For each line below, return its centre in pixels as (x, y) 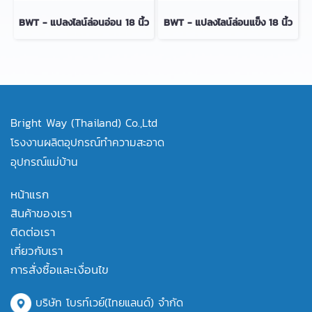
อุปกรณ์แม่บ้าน (44, 162)
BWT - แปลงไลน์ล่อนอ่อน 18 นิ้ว (84, 23)
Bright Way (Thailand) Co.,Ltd (84, 123)
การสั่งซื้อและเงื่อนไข (60, 270)
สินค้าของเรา (41, 213)
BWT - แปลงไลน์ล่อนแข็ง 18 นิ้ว (228, 23)
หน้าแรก (30, 194)
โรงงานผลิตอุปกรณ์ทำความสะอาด (87, 142)
